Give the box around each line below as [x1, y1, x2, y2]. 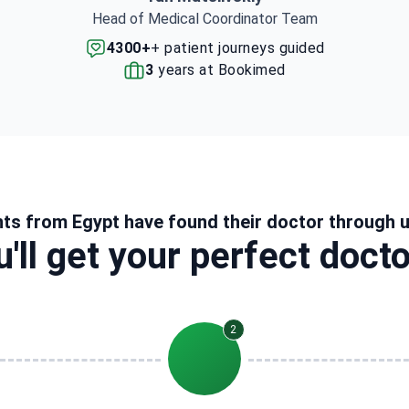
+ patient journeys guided [151, 39, 325, 57]
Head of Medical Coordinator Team [91, 10, 318, 27]
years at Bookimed [153, 61, 286, 79]
